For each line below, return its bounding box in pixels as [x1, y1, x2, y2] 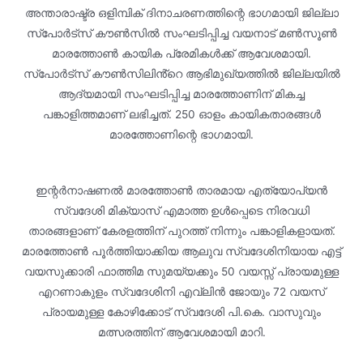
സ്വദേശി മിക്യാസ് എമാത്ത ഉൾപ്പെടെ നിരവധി [53, 203, 310, 217]
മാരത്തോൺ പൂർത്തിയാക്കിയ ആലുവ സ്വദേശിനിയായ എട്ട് [22, 244, 341, 258]
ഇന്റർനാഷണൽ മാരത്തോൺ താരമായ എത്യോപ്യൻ [36, 183, 327, 197]
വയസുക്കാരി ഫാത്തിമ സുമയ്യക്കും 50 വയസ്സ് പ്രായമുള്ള [24, 264, 339, 278]
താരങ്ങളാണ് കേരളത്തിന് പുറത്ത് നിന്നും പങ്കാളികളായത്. [28, 224, 335, 237]
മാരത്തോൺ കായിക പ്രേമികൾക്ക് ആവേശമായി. [52, 47, 311, 61]
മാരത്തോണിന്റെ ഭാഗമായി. [109, 128, 254, 142]
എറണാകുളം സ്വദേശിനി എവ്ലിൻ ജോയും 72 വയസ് [38, 284, 325, 298]
